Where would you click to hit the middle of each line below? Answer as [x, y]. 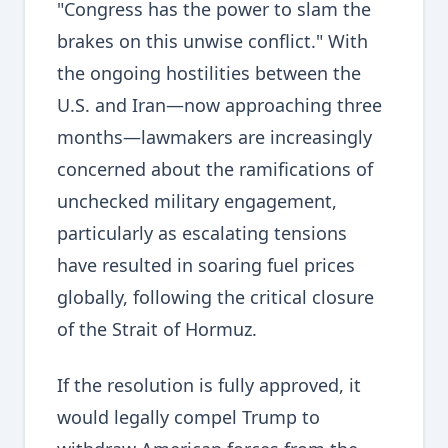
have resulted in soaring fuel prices [206, 265]
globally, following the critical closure [215, 297]
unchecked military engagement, [197, 201]
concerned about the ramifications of [215, 169]
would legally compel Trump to [188, 417]
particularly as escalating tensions [202, 233]
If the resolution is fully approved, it [209, 385]
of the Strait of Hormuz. [157, 329]
